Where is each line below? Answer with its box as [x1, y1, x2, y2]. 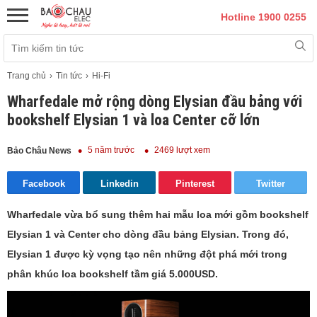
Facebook [22, 178, 65, 190]
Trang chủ [7, 71, 46, 81]
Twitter [256, 178, 285, 190]
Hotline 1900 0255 [221, 11, 306, 23]
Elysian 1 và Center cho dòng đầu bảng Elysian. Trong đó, [7, 229, 289, 241]
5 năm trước [88, 144, 134, 155]
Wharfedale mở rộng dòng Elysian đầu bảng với [7, 93, 302, 110]
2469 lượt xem [154, 144, 210, 155]
